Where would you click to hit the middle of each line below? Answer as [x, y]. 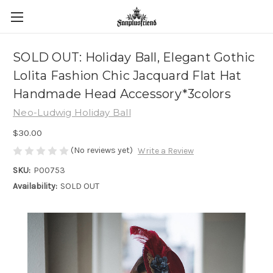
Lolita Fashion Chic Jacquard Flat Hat [127, 76]
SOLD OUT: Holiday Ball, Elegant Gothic [134, 58]
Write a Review [165, 151]
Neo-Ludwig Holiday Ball [72, 112]
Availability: [35, 186]
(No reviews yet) [102, 150]
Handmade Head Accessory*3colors [122, 94]
